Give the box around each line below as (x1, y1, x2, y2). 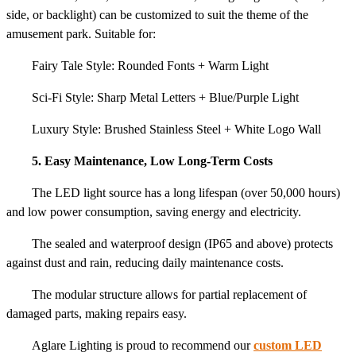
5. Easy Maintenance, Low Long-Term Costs (32, 154, 273, 168)
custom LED (253, 339, 322, 353)
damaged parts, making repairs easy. (6, 307, 187, 321)
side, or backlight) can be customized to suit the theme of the (6, 8, 308, 22)
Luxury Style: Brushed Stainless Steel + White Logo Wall (32, 122, 321, 137)
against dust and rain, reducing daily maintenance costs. (6, 256, 284, 270)
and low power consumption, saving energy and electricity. (6, 205, 301, 219)
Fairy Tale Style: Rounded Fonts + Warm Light (32, 59, 269, 73)
